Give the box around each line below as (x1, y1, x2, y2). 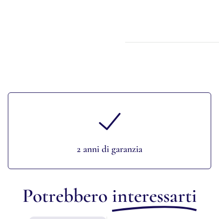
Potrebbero (22, 184, 112, 207)
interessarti (111, 184, 197, 207)
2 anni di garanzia (77, 143, 142, 155)
